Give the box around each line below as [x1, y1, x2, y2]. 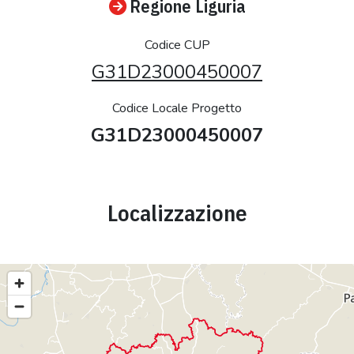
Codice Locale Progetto [112, 99, 242, 117]
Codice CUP [144, 36, 210, 54]
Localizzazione [107, 198, 247, 228]
